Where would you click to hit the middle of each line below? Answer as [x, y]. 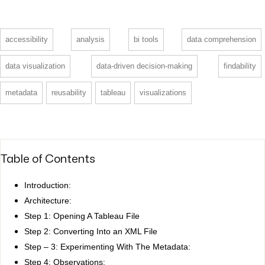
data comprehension [222, 40]
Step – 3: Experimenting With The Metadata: [107, 246]
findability [240, 66]
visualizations [163, 93]
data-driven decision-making [144, 66]
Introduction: [48, 185]
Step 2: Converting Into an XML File [91, 231]
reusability [69, 93]
